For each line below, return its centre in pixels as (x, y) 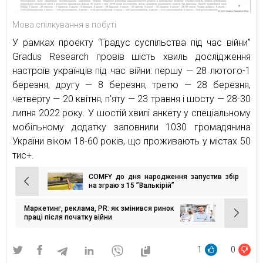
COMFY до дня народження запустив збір (164, 176)
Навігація (38, 186)
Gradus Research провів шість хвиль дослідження (131, 56)
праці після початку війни (68, 217)
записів (33, 199)
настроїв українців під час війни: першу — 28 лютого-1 (131, 70)
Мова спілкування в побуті (64, 24)
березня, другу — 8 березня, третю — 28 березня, (131, 85)
